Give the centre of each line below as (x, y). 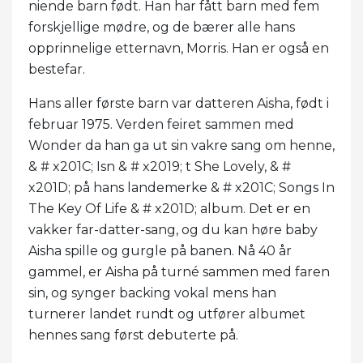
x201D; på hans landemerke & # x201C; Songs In (181, 187)
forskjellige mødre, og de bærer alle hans (162, 27)
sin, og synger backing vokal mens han (152, 293)
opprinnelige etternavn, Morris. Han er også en (179, 48)
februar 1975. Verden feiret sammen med (161, 124)
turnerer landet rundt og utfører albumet (167, 314)
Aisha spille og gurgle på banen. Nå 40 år (160, 250)
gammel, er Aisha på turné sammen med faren (179, 271)
